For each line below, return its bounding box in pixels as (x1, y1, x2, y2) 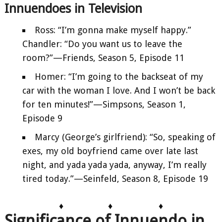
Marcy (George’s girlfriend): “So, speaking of (35, 132, 216, 143)
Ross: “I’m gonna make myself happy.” (35, 25, 191, 36)
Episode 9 (22, 113, 62, 124)
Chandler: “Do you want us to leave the (22, 39, 182, 50)
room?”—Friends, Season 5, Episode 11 (22, 53, 184, 63)
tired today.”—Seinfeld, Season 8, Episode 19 (22, 173, 208, 184)
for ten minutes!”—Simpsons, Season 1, (22, 99, 186, 110)
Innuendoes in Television (4, 1, 142, 16)
